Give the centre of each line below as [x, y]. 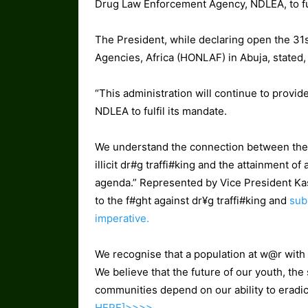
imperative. [122, 219]
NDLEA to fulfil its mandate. [161, 111]
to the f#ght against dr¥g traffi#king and [191, 201]
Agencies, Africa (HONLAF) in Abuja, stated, [200, 58]
